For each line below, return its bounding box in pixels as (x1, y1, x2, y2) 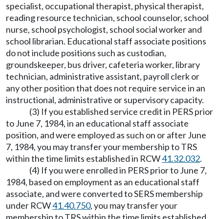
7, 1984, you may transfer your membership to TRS (6, 141, 197, 152)
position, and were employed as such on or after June (6, 130, 206, 140)
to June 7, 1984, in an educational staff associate (6, 118, 189, 129)
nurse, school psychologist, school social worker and (6, 24, 202, 35)
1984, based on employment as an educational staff (6, 176, 199, 187)
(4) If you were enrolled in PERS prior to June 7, (29, 165, 207, 175)
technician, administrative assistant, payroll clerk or (6, 71, 199, 82)
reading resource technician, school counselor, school (6, 12, 209, 23)
